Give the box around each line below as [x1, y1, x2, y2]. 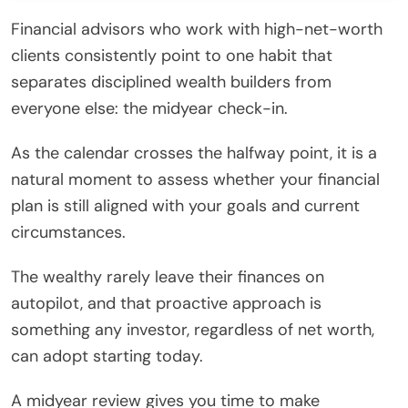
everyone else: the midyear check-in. [11, 97, 288, 119]
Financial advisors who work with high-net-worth [11, 17, 382, 40]
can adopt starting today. [11, 344, 203, 367]
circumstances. [11, 220, 126, 243]
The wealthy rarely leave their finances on [11, 265, 324, 288]
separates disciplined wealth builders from [11, 70, 331, 93]
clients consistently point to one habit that [11, 44, 332, 66]
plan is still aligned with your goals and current [11, 194, 360, 217]
